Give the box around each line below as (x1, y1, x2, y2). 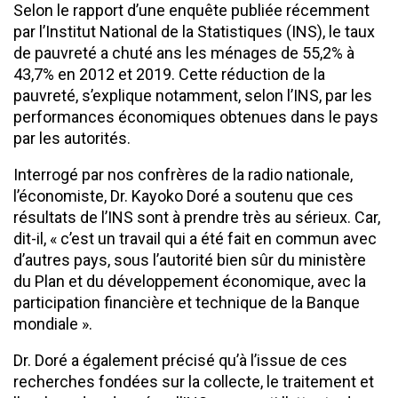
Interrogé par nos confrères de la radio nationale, (13, 164, 353, 184)
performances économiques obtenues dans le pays (13, 107, 378, 126)
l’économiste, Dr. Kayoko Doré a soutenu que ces (13, 186, 354, 205)
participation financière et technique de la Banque (13, 292, 360, 312)
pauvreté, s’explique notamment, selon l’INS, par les (13, 85, 372, 105)
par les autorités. (13, 128, 131, 147)
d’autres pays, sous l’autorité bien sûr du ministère (13, 250, 366, 269)
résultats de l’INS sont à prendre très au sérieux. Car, (13, 207, 380, 227)
